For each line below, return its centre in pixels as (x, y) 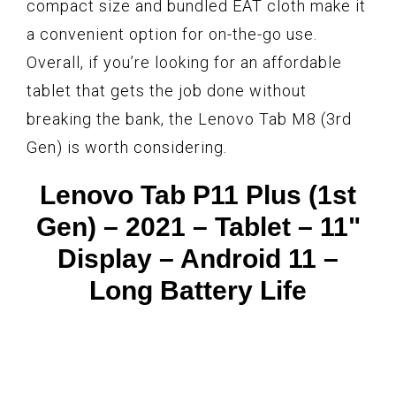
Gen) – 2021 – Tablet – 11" (198, 227)
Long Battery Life (198, 291)
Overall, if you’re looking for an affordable (184, 63)
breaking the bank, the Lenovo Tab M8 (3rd (189, 119)
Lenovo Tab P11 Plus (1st (198, 195)
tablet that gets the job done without (167, 91)
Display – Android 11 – (198, 259)
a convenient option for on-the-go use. (172, 34)
